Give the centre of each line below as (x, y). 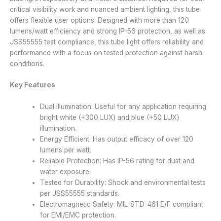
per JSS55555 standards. (80, 194)
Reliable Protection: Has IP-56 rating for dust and (117, 161)
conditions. (27, 63)
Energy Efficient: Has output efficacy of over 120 (117, 139)
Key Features (33, 85)
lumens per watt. (66, 150)
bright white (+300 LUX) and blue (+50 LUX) (110, 118)
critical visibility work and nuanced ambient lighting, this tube (105, 9)
